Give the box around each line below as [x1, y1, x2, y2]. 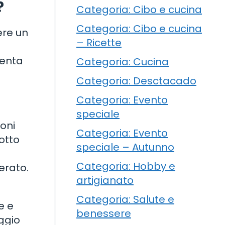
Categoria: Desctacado [76, 73, 196, 88]
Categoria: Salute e [76, 192, 174, 206]
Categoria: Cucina [76, 54, 169, 69]
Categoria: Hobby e [76, 159, 175, 173]
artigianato [76, 173, 134, 187]
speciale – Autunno [76, 140, 174, 154]
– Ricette [76, 35, 122, 50]
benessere [76, 206, 131, 220]
